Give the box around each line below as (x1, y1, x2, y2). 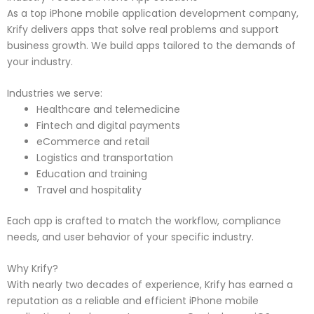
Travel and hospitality (36, 183, 142, 198)
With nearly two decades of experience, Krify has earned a (7, 278, 293, 292)
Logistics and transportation (36, 151, 173, 165)
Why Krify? (7, 261, 58, 276)
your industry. (7, 54, 73, 69)
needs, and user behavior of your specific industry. (7, 230, 254, 245)
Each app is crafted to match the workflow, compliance (7, 214, 281, 228)
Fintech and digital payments (36, 118, 180, 133)
